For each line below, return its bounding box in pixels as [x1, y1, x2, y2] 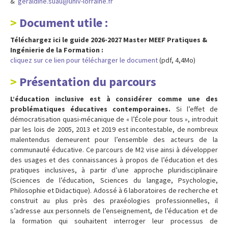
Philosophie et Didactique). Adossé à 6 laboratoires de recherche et [10, 185, 218, 195]
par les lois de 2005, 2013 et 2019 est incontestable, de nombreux [10, 124, 218, 134]
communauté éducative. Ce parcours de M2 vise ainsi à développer [10, 145, 218, 154]
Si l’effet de [170, 104, 218, 113]
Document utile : [19, 14, 110, 31]
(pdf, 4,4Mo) [158, 55, 195, 65]
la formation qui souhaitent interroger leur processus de [10, 216, 218, 225]
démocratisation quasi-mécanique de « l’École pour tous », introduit [10, 114, 218, 124]
